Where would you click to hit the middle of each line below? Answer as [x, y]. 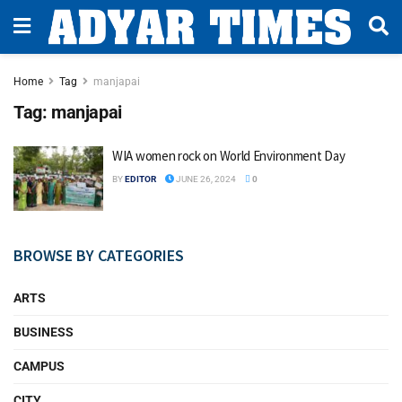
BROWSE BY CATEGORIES [99, 255]
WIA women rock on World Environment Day [229, 156]
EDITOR [140, 179]
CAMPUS [39, 366]
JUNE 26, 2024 [205, 179]
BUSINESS [44, 332]
